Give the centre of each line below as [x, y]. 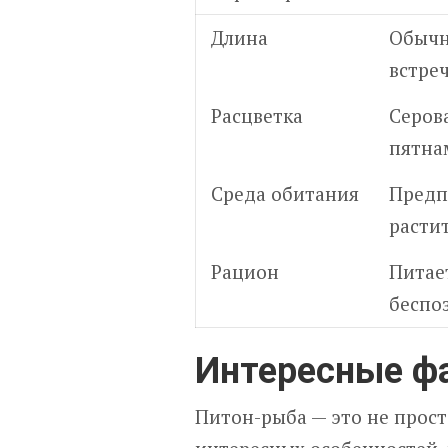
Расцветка [257, 115]
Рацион [245, 271]
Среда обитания [285, 193]
